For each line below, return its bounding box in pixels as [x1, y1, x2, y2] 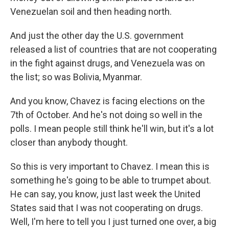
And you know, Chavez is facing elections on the [10, 96, 205, 106]
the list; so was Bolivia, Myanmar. [10, 72, 142, 82]
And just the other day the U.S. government [10, 30, 184, 41]
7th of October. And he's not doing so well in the [10, 109, 202, 120]
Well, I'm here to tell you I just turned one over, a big [10, 216, 216, 227]
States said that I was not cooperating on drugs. [10, 202, 203, 213]
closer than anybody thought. [10, 137, 128, 148]
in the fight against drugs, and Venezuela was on [10, 58, 205, 68]
